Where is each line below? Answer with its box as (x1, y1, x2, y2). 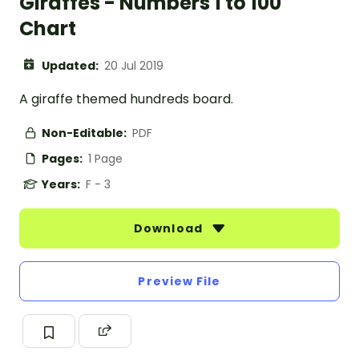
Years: (42, 176, 83, 193)
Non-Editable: (42, 125, 129, 142)
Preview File (138, 273, 221, 290)
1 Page (88, 151, 123, 167)
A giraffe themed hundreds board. (19, 90, 233, 109)
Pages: (42, 151, 85, 167)
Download (134, 220, 206, 237)
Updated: (42, 58, 101, 75)
